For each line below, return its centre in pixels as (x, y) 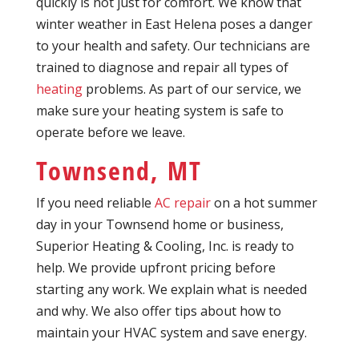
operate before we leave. (110, 133)
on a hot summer (264, 203)
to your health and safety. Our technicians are (173, 46)
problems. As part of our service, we (192, 89)
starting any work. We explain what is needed (171, 290)
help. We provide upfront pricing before (155, 268)
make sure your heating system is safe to (159, 111)
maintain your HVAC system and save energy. (171, 333)
